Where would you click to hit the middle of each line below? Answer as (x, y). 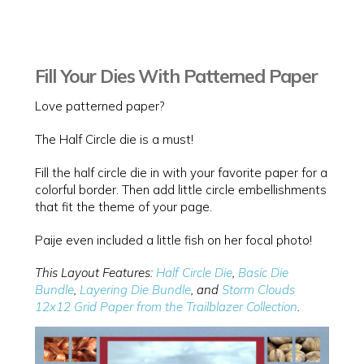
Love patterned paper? (99, 106)
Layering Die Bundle (135, 290)
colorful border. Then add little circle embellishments (180, 189)
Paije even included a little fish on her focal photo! (173, 240)
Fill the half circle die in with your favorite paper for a (181, 172)
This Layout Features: (95, 273)
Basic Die (263, 273)
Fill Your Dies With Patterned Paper (176, 76)
